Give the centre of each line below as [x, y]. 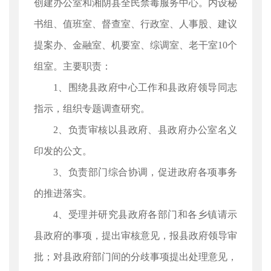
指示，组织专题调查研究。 [92, 109]
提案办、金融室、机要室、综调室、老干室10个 [135, 45]
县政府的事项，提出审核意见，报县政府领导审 [135, 236]
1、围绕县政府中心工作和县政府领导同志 [145, 87]
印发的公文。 [63, 151]
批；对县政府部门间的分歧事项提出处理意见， [135, 257]
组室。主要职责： [77, 66]
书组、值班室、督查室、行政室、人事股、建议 [135, 24]
